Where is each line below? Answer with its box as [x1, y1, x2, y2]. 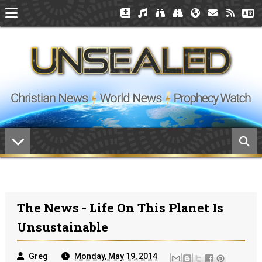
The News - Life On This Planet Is [16, 199, 223, 216]
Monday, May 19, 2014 [74, 251, 157, 261]
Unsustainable [16, 219, 108, 235]
